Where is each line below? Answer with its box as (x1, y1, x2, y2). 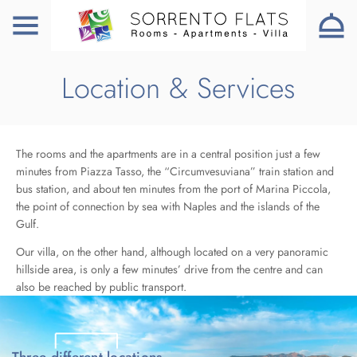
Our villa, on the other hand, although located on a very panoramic (15, 243, 328, 260)
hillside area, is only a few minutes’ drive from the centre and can (15, 261, 323, 277)
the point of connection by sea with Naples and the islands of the (15, 198, 320, 215)
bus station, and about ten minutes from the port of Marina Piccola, (15, 181, 331, 198)
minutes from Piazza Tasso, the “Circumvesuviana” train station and (15, 163, 334, 180)
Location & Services (61, 67, 296, 110)
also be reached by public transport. (15, 278, 186, 295)
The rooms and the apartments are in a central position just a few (15, 146, 320, 163)
